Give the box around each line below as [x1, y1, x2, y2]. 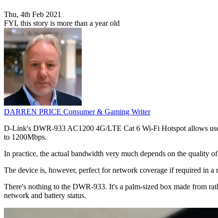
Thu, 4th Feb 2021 [4, 10, 61, 19]
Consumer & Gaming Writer [63, 108, 150, 116]
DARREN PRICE [4, 108, 63, 116]
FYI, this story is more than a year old [4, 19, 120, 28]
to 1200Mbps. [4, 133, 47, 142]
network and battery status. [4, 191, 86, 200]
